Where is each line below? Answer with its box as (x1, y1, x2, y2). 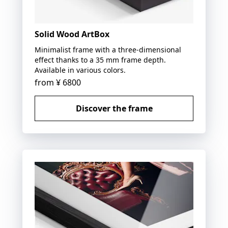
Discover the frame (75, 102, 153, 114)
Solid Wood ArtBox (35, 28, 109, 40)
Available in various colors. (35, 65, 126, 75)
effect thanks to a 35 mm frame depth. (35, 54, 166, 65)
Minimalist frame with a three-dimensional (35, 44, 181, 54)
